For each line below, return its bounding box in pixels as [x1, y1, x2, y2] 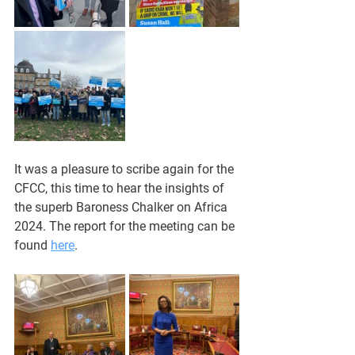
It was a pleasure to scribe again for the [14, 162, 237, 177]
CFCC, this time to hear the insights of [14, 181, 227, 196]
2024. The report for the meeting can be [14, 219, 238, 234]
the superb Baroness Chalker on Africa [14, 200, 231, 215]
